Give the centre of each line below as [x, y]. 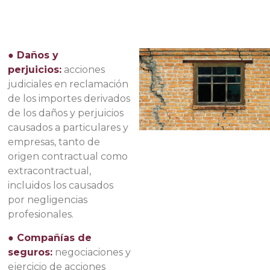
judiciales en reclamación [68, 84]
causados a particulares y [68, 128]
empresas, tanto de [54, 142]
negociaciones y [92, 252]
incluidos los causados [61, 186]
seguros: [30, 252]
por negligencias [48, 200]
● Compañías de [50, 237]
